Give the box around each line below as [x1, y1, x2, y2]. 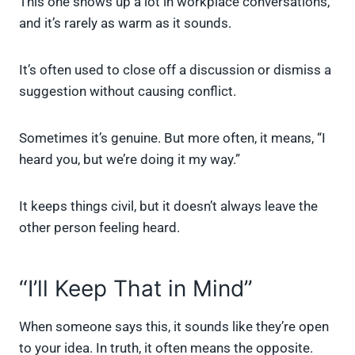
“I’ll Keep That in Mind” [19, 275, 253, 303]
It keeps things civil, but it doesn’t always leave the [19, 198, 318, 215]
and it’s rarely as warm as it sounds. [19, 15, 231, 32]
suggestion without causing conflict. [19, 83, 236, 100]
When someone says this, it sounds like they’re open [19, 319, 329, 335]
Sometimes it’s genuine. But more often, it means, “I [19, 130, 326, 147]
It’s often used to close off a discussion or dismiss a [19, 62, 331, 78]
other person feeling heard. [19, 219, 180, 236]
